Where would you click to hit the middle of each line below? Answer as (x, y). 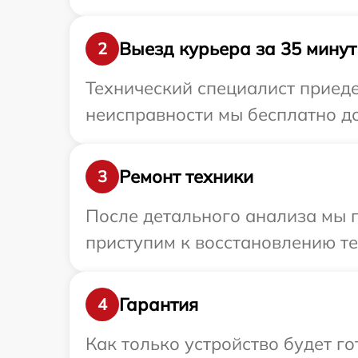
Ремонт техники (186, 176)
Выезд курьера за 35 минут (238, 48)
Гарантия (159, 304)
